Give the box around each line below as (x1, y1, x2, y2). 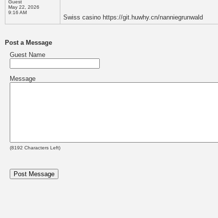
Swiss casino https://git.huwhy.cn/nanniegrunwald (63, 14, 203, 21)
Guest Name (10, 51, 45, 58)
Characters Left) (23, 145, 60, 150)
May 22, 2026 (8, 4, 39, 10)
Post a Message (5, 39, 52, 46)
